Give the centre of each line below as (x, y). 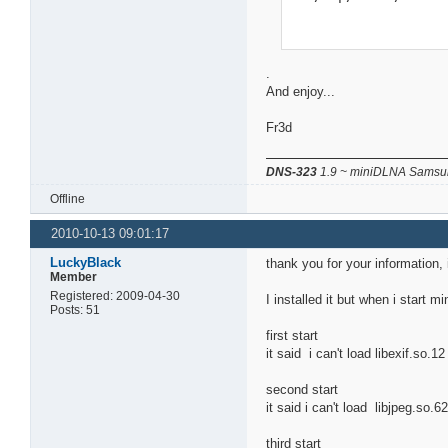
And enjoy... (301, 91)
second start (302, 390)
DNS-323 (292, 171)
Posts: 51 (75, 310)
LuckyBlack (86, 263)
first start (292, 336)
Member (74, 277)
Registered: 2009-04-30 (115, 296)
